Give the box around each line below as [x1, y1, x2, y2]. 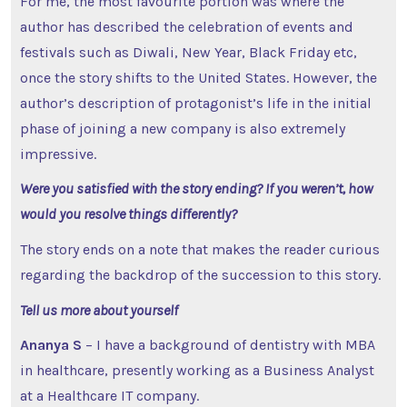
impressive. [19, 144, 96, 163]
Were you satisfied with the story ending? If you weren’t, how [19, 180, 372, 198]
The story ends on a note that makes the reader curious [19, 241, 380, 259]
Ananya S [19, 336, 85, 354]
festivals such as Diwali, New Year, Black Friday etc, [19, 43, 357, 61]
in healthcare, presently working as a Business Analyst [19, 362, 374, 380]
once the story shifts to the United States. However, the [19, 68, 377, 86]
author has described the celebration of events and [19, 17, 353, 35]
